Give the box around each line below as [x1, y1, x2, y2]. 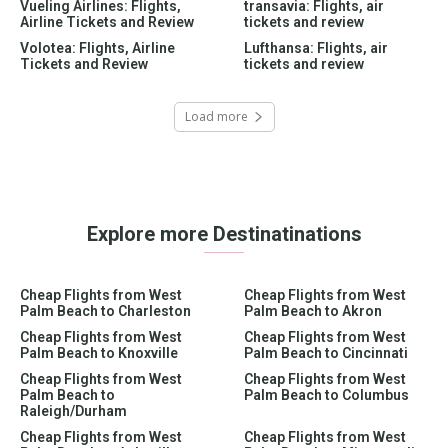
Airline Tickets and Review [20, 13, 194, 30]
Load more [184, 107, 248, 125]
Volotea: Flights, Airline [20, 39, 175, 56]
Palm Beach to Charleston [20, 302, 191, 319]
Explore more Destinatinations [86, 221, 362, 246]
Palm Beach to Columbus [244, 386, 409, 403]
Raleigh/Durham [20, 402, 127, 419]
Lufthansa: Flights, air [244, 39, 388, 56]
